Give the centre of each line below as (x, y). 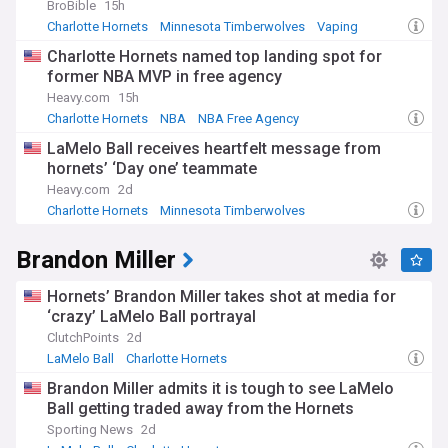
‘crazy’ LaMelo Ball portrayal (151, 316)
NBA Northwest (95, 226)
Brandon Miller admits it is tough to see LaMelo (220, 388)
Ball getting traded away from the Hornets (200, 408)
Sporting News (90, 429)
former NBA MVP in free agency (164, 76)
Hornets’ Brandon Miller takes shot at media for (221, 296)
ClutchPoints (83, 337)
